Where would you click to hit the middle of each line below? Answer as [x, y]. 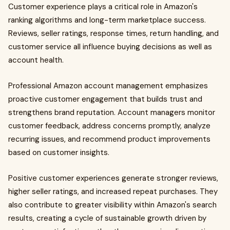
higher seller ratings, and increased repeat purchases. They [113, 191]
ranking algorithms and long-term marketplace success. [107, 20]
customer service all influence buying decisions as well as [110, 47]
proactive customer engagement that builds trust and [105, 99]
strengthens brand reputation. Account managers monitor [112, 112]
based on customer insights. [59, 152]
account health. [36, 60]
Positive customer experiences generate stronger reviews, [113, 178]
